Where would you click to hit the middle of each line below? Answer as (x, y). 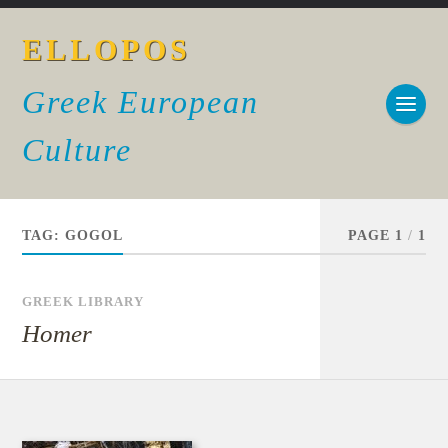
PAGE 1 (375, 235)
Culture (77, 150)
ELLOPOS (107, 49)
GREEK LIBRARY (83, 302)
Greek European (141, 102)
